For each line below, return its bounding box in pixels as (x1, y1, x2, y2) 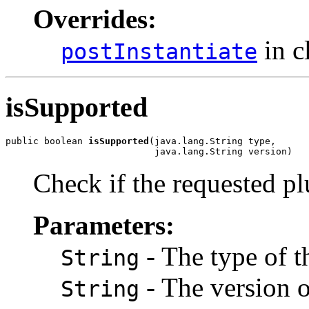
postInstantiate (61, 39, 257, 64)
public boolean (6, 136, 88, 147)
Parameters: (33, 210, 175, 241)
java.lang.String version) (6, 146, 292, 157)
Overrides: (33, 4, 157, 34)
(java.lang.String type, (149, 136, 276, 147)
